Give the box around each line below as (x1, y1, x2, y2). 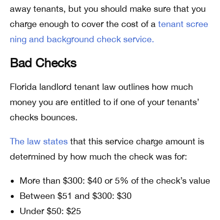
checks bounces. (10, 112, 78, 122)
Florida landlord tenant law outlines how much (10, 82, 193, 92)
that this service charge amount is (68, 136, 204, 146)
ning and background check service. (10, 34, 154, 44)
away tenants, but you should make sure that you (10, 3, 206, 14)
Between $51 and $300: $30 (20, 191, 132, 201)
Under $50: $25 (20, 206, 81, 216)
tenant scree (158, 19, 208, 29)
